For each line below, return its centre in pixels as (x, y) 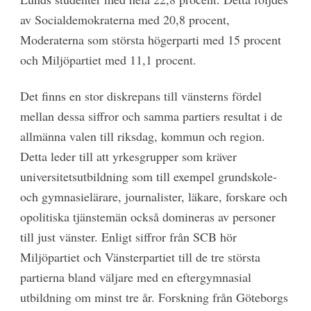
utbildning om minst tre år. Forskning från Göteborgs (154, 297)
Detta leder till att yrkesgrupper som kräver (128, 156)
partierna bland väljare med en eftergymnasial (135, 277)
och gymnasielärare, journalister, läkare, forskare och (153, 196)
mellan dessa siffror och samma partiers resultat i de (151, 116)
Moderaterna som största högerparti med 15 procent (150, 39)
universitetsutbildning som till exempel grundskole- (148, 176)
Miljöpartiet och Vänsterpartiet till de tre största (140, 257)
